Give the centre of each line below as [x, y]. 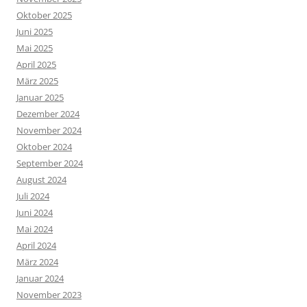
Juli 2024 [33, 196]
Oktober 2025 [44, 15]
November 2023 [49, 295]
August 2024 [41, 180]
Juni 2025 [35, 32]
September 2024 [50, 163]
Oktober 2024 [44, 147]
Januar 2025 [40, 98]
